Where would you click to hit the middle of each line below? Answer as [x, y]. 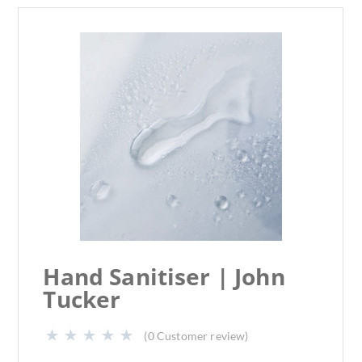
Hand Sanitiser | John [164, 276]
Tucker [82, 299]
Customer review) [202, 336]
